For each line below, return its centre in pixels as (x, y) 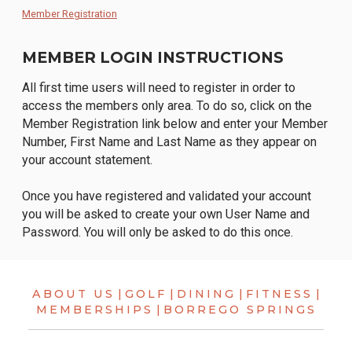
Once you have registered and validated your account (167, 196)
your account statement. (87, 160)
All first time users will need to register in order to (159, 88)
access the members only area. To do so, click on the (167, 106)
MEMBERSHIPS (94, 310)
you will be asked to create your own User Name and (166, 214)
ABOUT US (73, 294)
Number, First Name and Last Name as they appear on (169, 142)
